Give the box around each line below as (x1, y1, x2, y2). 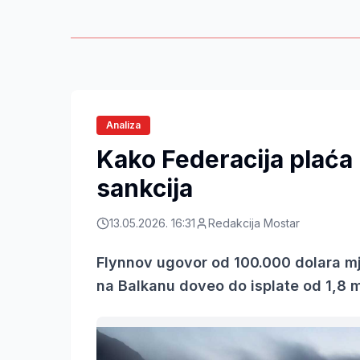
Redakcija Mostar (208, 215, 300, 230)
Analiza (106, 118, 141, 131)
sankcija (96, 173, 193, 202)
